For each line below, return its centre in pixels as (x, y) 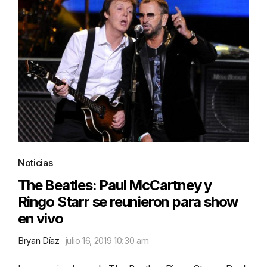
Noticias (35, 162)
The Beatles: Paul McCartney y (115, 185)
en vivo (41, 218)
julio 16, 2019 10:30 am (107, 240)
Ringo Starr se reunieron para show (128, 201)
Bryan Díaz (39, 240)
